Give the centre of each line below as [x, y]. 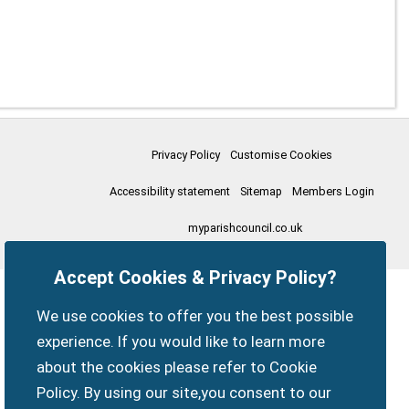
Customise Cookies [281, 154]
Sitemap [261, 191]
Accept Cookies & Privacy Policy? [195, 278]
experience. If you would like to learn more [181, 342]
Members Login [333, 191]
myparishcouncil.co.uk [246, 227]
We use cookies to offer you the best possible [195, 316]
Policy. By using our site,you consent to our [184, 393]
